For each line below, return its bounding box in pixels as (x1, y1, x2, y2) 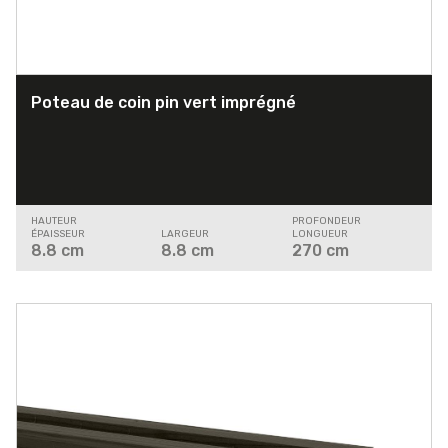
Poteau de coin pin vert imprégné (31, 93, 296, 113)
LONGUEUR (291, 228, 348, 241)
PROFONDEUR (291, 215, 361, 228)
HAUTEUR (31, 215, 77, 228)
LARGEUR (161, 228, 210, 241)
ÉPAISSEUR (31, 228, 85, 241)
